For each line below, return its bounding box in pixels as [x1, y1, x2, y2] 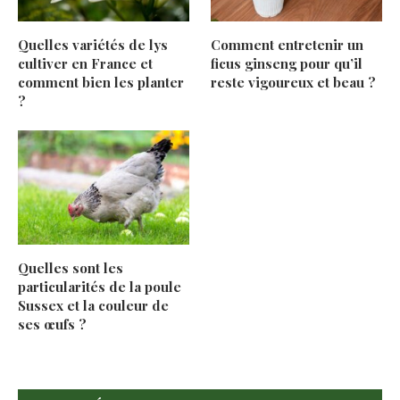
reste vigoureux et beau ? [211, 73, 377, 92]
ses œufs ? [18, 315, 87, 334]
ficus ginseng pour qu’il [211, 54, 363, 73]
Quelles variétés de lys [18, 36, 168, 54]
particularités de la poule [18, 278, 181, 296]
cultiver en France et [18, 54, 153, 73]
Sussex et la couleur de [18, 296, 169, 315]
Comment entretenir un [211, 36, 364, 54]
